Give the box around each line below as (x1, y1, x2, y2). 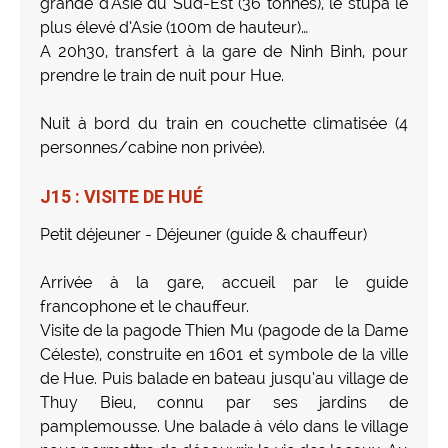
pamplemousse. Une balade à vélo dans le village (40, 416, 408, 436)
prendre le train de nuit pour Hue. (40, 65, 284, 85)
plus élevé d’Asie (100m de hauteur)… (40, 17, 308, 37)
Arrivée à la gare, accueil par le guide (40, 272, 408, 292)
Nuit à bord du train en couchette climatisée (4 (40, 113, 408, 133)
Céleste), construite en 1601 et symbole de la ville (40, 344, 408, 364)
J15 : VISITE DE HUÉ (40, 185, 203, 207)
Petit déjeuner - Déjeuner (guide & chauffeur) (40, 224, 367, 244)
